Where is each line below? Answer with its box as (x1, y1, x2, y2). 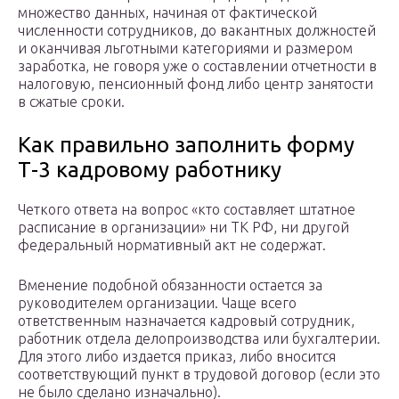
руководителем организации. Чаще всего (18, 295, 297, 312)
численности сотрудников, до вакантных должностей (18, 22, 376, 39)
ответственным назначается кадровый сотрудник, (18, 313, 354, 330)
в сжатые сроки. (18, 94, 125, 110)
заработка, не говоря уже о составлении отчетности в (18, 58, 377, 75)
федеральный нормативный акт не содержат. (18, 237, 326, 254)
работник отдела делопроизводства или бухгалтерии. (18, 330, 380, 347)
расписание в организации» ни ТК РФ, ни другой (18, 219, 349, 236)
